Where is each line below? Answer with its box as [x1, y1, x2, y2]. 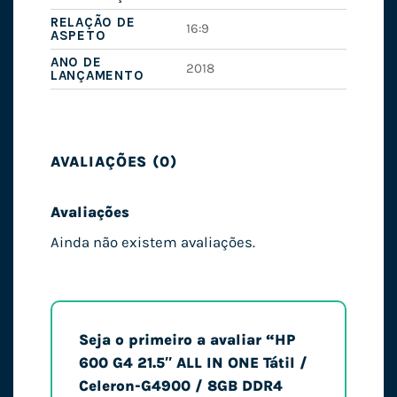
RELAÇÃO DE [50, 14, 136, 31]
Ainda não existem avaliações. [50, 234, 255, 252]
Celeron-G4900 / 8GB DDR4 [78, 377, 283, 394]
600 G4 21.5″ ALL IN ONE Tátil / [78, 354, 307, 371]
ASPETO [50, 27, 106, 44]
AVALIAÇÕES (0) [50, 153, 177, 171]
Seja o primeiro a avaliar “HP [78, 331, 295, 348]
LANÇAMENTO [50, 67, 144, 84]
